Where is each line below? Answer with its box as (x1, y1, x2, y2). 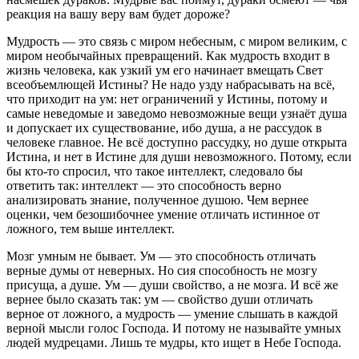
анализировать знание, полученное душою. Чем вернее (6, 192, 309, 207)
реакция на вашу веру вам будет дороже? (6, 6, 230, 21)
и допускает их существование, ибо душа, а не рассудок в (6, 120, 322, 135)
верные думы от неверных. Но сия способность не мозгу (6, 263, 317, 277)
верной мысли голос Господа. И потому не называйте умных (6, 321, 341, 335)
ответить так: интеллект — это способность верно (6, 178, 281, 192)
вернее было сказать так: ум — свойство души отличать (6, 292, 313, 306)
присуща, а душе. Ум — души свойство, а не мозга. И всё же (6, 277, 338, 292)
